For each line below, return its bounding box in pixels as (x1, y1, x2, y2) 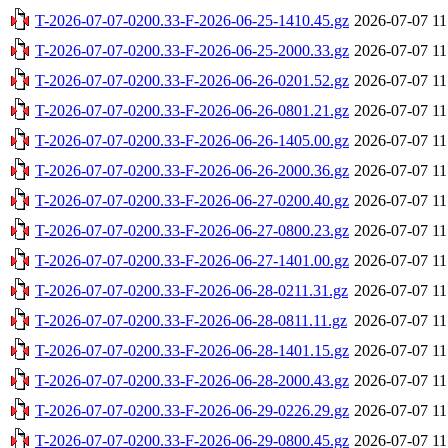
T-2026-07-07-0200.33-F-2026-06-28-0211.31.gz (35, 281, 348, 299)
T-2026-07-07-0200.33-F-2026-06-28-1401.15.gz (35, 341, 349, 359)
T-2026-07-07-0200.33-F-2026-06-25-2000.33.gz (35, 41, 349, 59)
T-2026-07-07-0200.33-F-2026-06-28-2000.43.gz (35, 371, 349, 389)
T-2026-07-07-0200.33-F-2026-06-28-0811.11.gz (35, 311, 347, 329)
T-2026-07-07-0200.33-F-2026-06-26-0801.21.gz (35, 101, 349, 119)
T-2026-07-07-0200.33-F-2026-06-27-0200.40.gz (35, 191, 349, 209)
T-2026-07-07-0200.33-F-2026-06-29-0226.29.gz (35, 401, 349, 419)
